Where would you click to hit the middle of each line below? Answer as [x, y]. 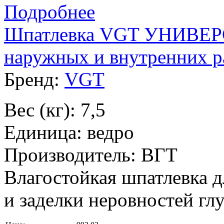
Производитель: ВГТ [91, 155]
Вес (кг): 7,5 [55, 110]
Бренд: [34, 79]
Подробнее [49, 12]
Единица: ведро [69, 132]
